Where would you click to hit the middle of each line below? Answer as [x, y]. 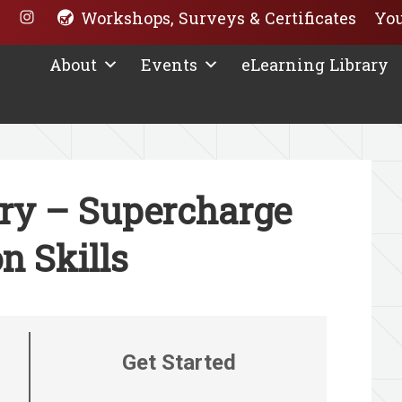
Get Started [179, 363]
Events [169, 65]
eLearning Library [315, 65]
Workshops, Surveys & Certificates [218, 18]
